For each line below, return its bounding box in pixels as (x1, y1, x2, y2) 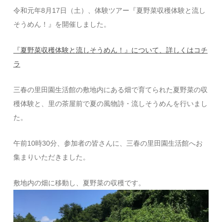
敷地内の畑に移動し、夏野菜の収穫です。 (13, 179, 145, 187)
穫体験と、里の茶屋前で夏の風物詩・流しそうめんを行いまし (13, 100, 208, 108)
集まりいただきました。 (13, 153, 90, 161)
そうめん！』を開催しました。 (13, 20, 111, 28)
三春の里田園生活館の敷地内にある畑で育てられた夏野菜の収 (13, 86, 208, 94)
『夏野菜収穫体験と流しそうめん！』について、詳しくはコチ (13, 46, 208, 54)
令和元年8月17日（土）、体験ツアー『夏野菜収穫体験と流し (13, 6, 206, 14)
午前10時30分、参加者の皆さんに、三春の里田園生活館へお (13, 139, 203, 147)
